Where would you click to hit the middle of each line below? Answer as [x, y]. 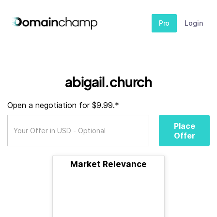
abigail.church [108, 82]
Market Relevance [108, 164]
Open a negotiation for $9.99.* [63, 105]
